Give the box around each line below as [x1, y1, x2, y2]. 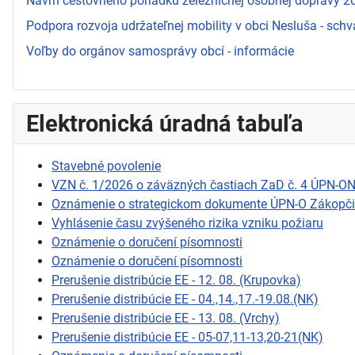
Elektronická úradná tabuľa [26, 109, 303, 137]
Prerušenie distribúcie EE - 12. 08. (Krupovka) [52, 272, 301, 288]
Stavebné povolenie [52, 158, 161, 174]
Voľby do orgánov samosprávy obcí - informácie [26, 43, 294, 59]
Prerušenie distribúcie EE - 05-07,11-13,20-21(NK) [52, 329, 323, 345]
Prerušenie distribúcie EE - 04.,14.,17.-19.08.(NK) [52, 291, 319, 307]
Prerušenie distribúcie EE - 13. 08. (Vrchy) [52, 310, 280, 326]
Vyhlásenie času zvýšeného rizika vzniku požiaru [52, 215, 323, 231]
